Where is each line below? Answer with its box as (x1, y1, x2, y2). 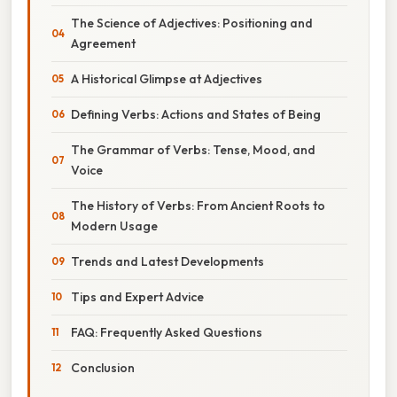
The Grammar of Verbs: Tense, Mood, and (71, 141, 315, 158)
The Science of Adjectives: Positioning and (71, 14, 313, 31)
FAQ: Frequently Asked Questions (71, 323, 262, 340)
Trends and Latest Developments (71, 253, 264, 269)
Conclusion (71, 359, 135, 376)
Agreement (71, 35, 136, 51)
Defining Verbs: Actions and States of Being (71, 105, 321, 122)
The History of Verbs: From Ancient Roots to (71, 197, 325, 214)
